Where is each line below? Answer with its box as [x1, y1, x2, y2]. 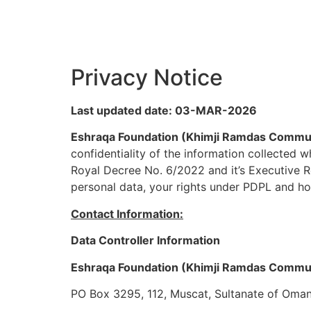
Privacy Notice [71, 64, 223, 91]
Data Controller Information [71, 233, 220, 248]
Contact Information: [71, 206, 183, 221]
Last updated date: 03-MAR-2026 [71, 103, 257, 117]
